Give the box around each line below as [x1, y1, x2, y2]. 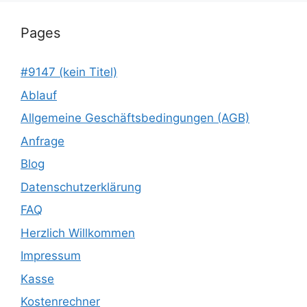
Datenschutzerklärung [21, 180, 141, 194]
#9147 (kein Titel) [21, 65, 117, 79]
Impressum [21, 249, 81, 263]
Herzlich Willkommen [21, 225, 135, 240]
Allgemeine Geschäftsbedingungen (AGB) [21, 111, 249, 125]
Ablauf [21, 88, 57, 102]
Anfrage [21, 134, 64, 148]
